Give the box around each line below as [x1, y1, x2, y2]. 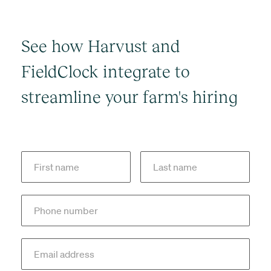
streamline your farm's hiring [21, 86, 238, 107]
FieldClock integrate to [21, 60, 190, 82]
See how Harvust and [21, 35, 180, 56]
